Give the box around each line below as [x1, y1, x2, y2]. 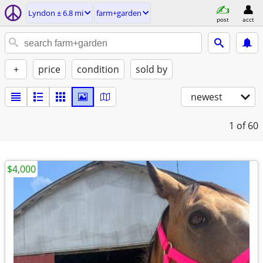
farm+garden [96, 8, 141, 18]
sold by [136, 63, 167, 76]
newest [191, 90, 222, 103]
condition [77, 63, 119, 76]
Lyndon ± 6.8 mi [28, 8, 83, 18]
